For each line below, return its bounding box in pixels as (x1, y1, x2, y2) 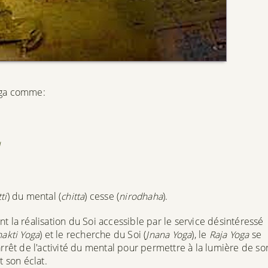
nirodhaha (119, 189, 163, 203)
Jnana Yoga (146, 227, 192, 241)
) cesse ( (84, 189, 120, 203)
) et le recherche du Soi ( (39, 227, 147, 241)
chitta (61, 189, 85, 203)
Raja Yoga (209, 227, 249, 241)
